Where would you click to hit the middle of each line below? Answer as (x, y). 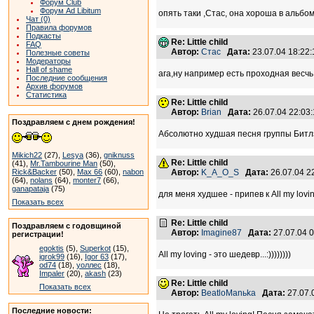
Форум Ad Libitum (70, 11)
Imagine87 (221, 233)
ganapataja (30, 189)
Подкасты (43, 36)
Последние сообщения (67, 78)
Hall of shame (49, 69)
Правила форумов (59, 27)
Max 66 (90, 172)
